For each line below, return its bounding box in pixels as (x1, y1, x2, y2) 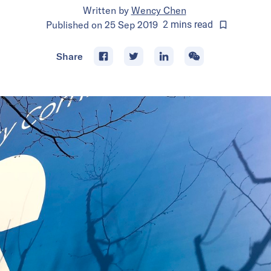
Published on (45, 18, 105, 31)
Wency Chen (131, 4, 186, 16)
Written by (82, 4, 129, 16)
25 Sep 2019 (104, 18, 158, 31)
